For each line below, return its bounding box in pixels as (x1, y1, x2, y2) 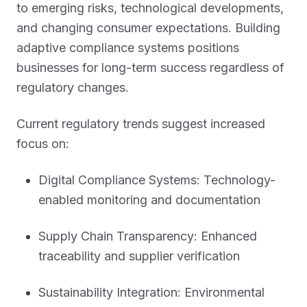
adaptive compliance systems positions (16, 40, 239, 55)
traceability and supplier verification (38, 249, 240, 263)
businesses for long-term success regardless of (16, 60, 284, 75)
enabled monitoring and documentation (38, 193, 260, 207)
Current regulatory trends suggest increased (16, 116, 265, 131)
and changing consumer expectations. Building (16, 21, 280, 35)
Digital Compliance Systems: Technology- (38, 173, 275, 187)
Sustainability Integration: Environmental (38, 285, 265, 299)
